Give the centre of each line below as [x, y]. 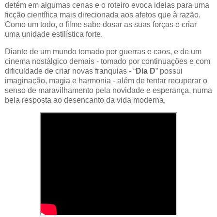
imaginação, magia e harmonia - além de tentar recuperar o [106, 80]
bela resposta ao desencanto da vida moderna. [85, 100]
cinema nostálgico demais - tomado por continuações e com [108, 61]
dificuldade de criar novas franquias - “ [70, 71]
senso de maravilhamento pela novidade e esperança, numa [108, 90]
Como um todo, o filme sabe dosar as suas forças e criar [101, 24]
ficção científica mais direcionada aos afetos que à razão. [103, 15]
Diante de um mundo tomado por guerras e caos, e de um [103, 51]
